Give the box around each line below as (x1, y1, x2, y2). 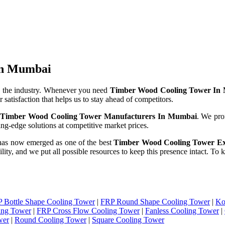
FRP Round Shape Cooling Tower (100, 197, 210, 206)
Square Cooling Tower (92, 215, 164, 224)
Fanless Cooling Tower (145, 206, 219, 215)
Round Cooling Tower (15, 215, 86, 224)
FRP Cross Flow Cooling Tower (37, 206, 140, 215)
